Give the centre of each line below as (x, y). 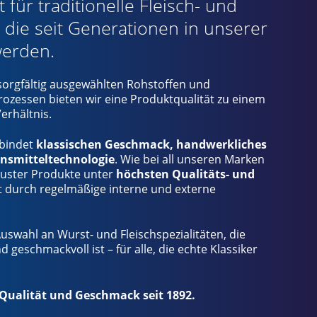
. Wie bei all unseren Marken (189, 160)
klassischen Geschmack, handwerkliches (151, 145)
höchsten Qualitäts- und (185, 174)
